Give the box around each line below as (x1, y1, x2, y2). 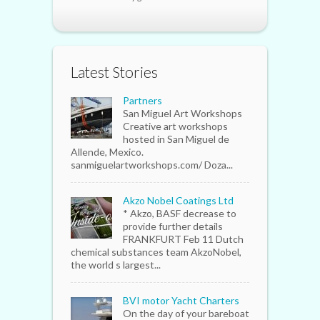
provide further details (123, 220, 223, 233)
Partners (123, 94, 162, 107)
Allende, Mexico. (71, 146, 144, 159)
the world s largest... (71, 259, 161, 271)
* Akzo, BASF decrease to (123, 207, 236, 220)
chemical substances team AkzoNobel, (71, 246, 241, 259)
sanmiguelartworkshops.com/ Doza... (71, 159, 233, 171)
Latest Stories (71, 63, 158, 81)
